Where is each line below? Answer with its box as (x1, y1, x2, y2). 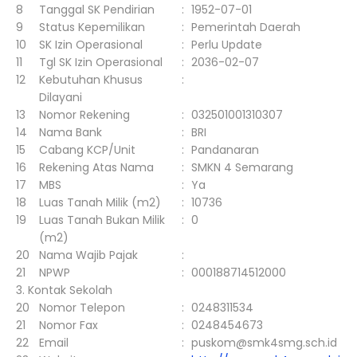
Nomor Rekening (39, 107, 130, 123)
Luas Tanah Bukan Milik (39, 212, 165, 228)
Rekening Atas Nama (39, 159, 154, 175)
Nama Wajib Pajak (39, 247, 138, 263)
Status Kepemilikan (39, 19, 145, 35)
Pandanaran (191, 142, 259, 158)
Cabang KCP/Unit (39, 142, 135, 158)
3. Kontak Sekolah (16, 282, 112, 298)
